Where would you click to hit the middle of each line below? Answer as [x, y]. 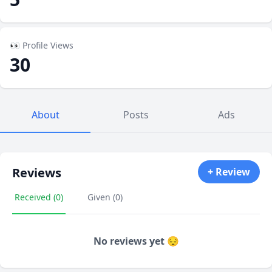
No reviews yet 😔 [136, 241]
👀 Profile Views [42, 45]
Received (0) [39, 197]
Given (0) [105, 197]
